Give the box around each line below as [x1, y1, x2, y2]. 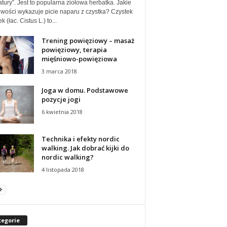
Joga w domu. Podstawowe [41, 85, 128, 95]
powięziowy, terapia [41, 45, 107, 54]
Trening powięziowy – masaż [41, 35, 134, 45]
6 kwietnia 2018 [41, 107, 83, 116]
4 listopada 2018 [41, 165, 84, 173]
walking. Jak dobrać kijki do [41, 143, 129, 153]
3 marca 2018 [41, 67, 77, 75]
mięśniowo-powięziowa [41, 54, 117, 63]
